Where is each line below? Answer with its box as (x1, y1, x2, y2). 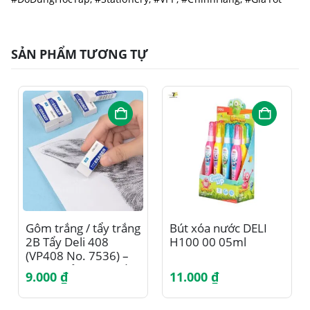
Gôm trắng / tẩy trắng (26, 219, 140, 236)
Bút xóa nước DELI (170, 219, 267, 236)
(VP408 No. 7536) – (26, 247, 129, 264)
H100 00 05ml (170, 233, 246, 250)
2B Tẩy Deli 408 (26, 233, 109, 250)
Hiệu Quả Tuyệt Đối (26, 261, 130, 277)
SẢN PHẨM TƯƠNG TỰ (11, 44, 148, 62)
